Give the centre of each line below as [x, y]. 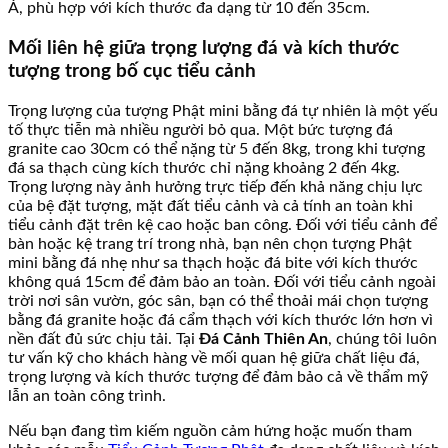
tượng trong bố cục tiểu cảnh [132, 72]
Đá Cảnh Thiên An [263, 338]
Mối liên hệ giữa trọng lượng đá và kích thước [203, 49]
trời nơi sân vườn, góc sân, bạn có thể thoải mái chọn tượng [218, 300]
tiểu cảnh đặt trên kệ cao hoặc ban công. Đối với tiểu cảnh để [222, 224]
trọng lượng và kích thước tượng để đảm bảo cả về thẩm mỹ [218, 376]
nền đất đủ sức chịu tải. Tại [103, 338]
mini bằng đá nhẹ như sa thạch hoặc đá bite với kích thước [213, 262]
